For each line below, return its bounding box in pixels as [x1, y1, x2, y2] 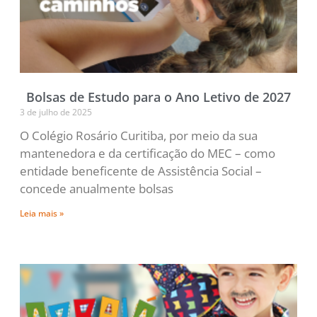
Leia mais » [20, 207, 64, 220]
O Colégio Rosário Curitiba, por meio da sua [20, 127, 258, 144]
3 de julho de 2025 [20, 106, 92, 119]
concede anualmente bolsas [20, 180, 173, 197]
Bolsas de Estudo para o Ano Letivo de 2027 [26, 88, 291, 106]
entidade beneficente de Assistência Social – [20, 163, 262, 180]
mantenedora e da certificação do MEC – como [20, 145, 275, 162]
